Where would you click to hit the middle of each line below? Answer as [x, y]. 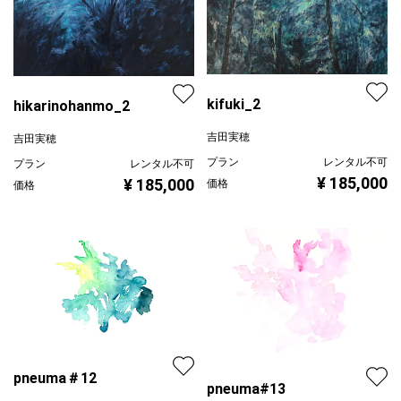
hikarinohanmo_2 [72, 106]
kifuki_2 [234, 105]
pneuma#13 [246, 388]
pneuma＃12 [55, 379]
